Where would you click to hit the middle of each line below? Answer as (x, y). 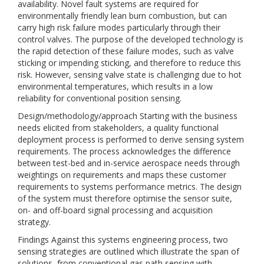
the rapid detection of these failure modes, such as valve (126, 51)
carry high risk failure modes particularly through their (119, 27)
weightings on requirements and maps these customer (122, 175)
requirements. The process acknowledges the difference (124, 151)
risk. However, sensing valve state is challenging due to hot (130, 75)
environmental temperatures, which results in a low (115, 86)
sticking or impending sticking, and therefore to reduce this (129, 63)
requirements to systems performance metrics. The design (130, 187)
